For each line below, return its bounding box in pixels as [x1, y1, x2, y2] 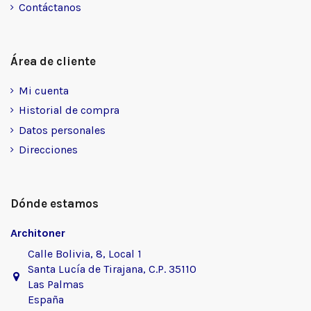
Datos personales [19, 123, 106, 137]
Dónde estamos [10, 196, 99, 211]
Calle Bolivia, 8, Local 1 [27, 247, 142, 261]
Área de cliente [10, 53, 96, 68]
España [27, 293, 64, 307]
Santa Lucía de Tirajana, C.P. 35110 [27, 262, 196, 276]
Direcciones [19, 143, 78, 157]
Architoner [10, 226, 65, 240]
